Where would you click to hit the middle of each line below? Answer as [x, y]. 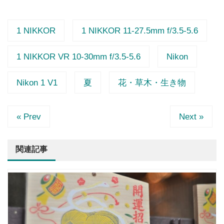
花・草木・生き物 [152, 82]
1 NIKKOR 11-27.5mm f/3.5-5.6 [140, 30]
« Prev [29, 116]
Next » [191, 116]
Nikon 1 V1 [37, 82]
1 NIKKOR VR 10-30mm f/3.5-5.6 [78, 56]
